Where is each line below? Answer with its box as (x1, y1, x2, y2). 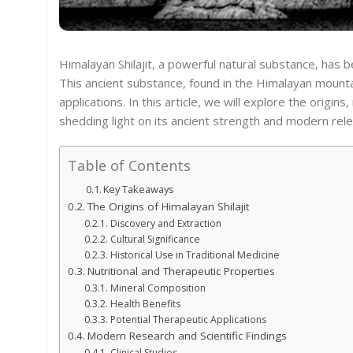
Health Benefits (110, 297, 180, 311)
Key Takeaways (103, 182, 175, 197)
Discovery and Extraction (110, 217, 221, 231)
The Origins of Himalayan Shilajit (87, 199, 249, 214)
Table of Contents (68, 156, 191, 176)
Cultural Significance (110, 232, 200, 247)
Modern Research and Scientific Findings (87, 329, 287, 344)
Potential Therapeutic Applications (110, 313, 266, 327)
